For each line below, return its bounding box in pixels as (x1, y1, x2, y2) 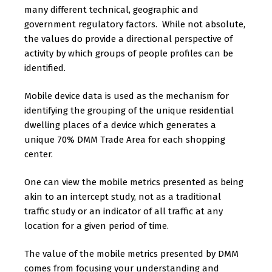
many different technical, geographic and (24, 4, 199, 15)
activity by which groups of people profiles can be (24, 48, 233, 59)
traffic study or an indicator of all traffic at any (24, 206, 223, 217)
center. (24, 149, 53, 160)
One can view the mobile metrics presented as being (24, 177, 243, 188)
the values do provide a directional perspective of (24, 33, 233, 44)
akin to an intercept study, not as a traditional (24, 191, 221, 202)
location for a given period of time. (24, 220, 169, 231)
